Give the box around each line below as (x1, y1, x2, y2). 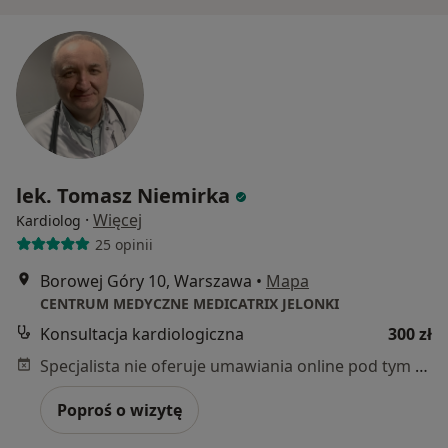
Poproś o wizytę (57, 399, 182, 421)
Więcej (93, 209, 142, 231)
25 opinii (94, 234, 153, 254)
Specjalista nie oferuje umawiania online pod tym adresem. (415, 355, 428, 377)
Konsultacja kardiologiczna (40, 323, 244, 345)
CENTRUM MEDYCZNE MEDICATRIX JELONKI (40, 294, 339, 313)
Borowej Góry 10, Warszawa (40, 270, 252, 292)
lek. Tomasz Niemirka (16, 182, 230, 209)
